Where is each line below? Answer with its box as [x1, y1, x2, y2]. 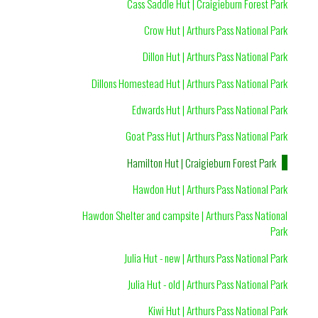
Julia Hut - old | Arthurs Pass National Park [127, 275, 287, 292]
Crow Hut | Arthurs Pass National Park [143, 22, 287, 38]
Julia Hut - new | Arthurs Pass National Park [124, 249, 287, 265]
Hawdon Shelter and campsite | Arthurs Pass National [82, 207, 287, 224]
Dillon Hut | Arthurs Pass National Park [142, 48, 287, 65]
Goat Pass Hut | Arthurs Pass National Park [125, 128, 287, 144]
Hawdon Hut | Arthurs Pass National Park [132, 180, 287, 197]
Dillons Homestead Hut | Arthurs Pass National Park [91, 75, 287, 91]
